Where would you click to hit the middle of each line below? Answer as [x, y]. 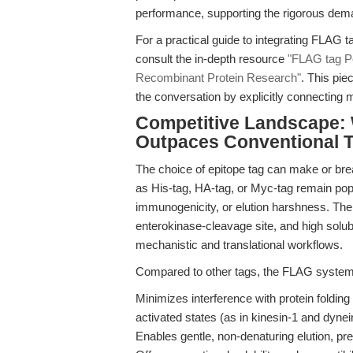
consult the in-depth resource [212, 59]
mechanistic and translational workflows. [239, 245]
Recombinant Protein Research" [218, 78]
